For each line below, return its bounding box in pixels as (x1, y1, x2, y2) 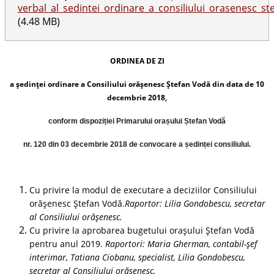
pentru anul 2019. (29, 237, 105, 250)
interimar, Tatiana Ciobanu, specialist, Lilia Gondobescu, (29, 251, 245, 263)
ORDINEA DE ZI (109, 55, 165, 66)
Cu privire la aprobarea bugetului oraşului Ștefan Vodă (29, 224, 254, 236)
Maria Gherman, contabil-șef (147, 237, 257, 250)
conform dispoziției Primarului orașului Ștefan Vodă (48, 116, 226, 125)
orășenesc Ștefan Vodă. (29, 197, 125, 209)
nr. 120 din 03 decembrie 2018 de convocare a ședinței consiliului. (23, 139, 251, 149)
